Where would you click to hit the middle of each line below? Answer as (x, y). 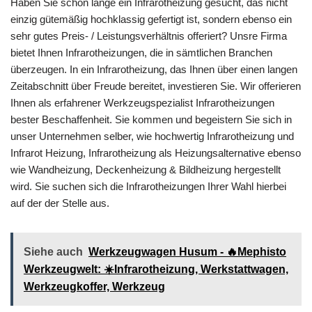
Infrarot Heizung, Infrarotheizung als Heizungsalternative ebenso (156, 153)
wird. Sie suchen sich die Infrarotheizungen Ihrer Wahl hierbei (148, 186)
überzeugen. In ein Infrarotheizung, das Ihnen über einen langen (154, 69)
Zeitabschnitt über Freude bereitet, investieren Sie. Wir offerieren (156, 86)
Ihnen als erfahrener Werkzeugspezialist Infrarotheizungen (142, 102)
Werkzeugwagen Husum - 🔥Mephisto (187, 251)
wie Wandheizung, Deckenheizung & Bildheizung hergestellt (146, 169)
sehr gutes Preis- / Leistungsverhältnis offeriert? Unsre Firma (149, 36)
